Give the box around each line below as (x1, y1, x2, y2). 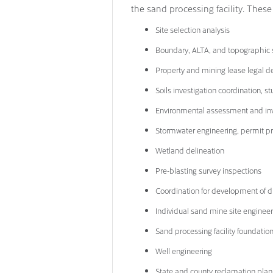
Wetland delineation (155, 144, 224, 155)
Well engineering (155, 245, 212, 256)
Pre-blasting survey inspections (155, 165, 261, 175)
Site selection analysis (155, 24, 230, 35)
